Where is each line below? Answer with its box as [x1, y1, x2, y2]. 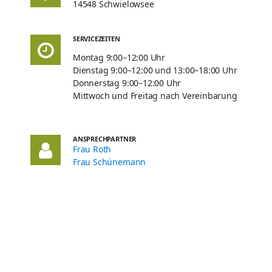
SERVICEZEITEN [73, 34, 120, 43]
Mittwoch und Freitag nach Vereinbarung [73, 90, 237, 101]
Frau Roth [73, 143, 112, 155]
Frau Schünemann [73, 156, 146, 168]
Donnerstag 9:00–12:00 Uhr [73, 77, 182, 89]
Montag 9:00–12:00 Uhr [73, 52, 165, 63]
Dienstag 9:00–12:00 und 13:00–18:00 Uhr [73, 64, 237, 76]
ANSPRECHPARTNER [73, 134, 137, 143]
